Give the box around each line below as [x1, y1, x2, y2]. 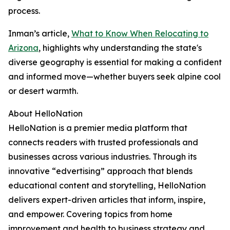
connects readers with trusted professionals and [8, 137, 198, 147]
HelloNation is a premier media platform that [8, 123, 187, 133]
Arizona [8, 43, 39, 53]
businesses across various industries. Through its [8, 151, 197, 162]
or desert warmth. [8, 86, 78, 96]
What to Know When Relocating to [71, 28, 208, 39]
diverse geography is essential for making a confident [8, 57, 222, 67]
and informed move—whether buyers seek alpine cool [8, 71, 221, 82]
